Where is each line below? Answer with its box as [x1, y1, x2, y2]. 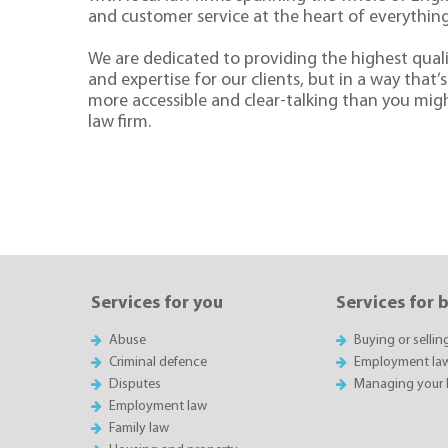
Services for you [91, 294, 223, 314]
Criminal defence [109, 354, 208, 370]
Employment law [109, 398, 208, 414]
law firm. [88, 112, 151, 132]
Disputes [109, 376, 162, 392]
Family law [109, 420, 170, 436]
